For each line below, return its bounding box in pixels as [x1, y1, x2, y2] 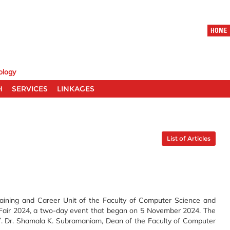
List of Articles [167, 133, 210, 142]
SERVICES [12, 84, 48, 93]
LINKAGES [57, 84, 94, 93]
